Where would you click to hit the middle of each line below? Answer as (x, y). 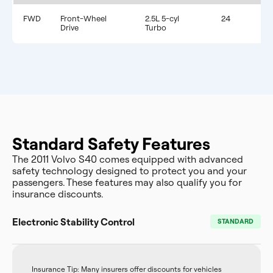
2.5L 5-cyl (162, 18)
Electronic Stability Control (73, 222)
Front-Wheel (83, 18)
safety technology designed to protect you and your (129, 171)
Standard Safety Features (111, 144)
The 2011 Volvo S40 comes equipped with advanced (128, 159)
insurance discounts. (58, 194)
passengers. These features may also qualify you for (127, 182)
